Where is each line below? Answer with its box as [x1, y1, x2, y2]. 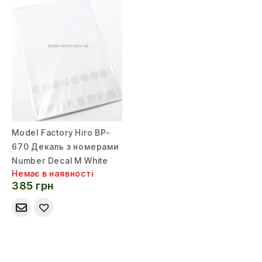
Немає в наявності [12, 168, 94, 178]
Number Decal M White [12, 155, 108, 166]
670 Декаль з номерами [12, 141, 119, 151]
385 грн [12, 180, 54, 192]
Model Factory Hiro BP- [12, 127, 111, 137]
